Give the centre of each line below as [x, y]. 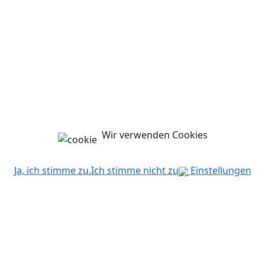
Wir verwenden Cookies [154, 135]
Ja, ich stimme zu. [52, 171]
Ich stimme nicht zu [135, 171]
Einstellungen [219, 171]
